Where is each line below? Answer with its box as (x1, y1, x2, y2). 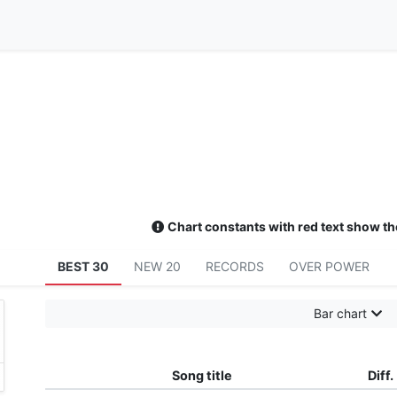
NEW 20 (134, 259, 182, 275)
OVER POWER (289, 259, 370, 275)
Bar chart (314, 306, 368, 322)
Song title (171, 368, 232, 384)
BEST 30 (58, 259, 110, 275)
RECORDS (206, 259, 265, 275)
